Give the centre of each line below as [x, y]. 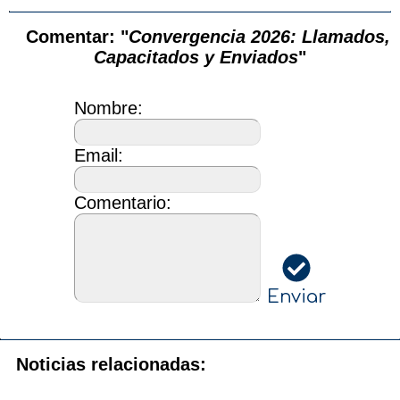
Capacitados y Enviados [196, 58]
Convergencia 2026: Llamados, [259, 37]
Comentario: [123, 203]
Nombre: [108, 108]
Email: [99, 156]
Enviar [296, 297]
